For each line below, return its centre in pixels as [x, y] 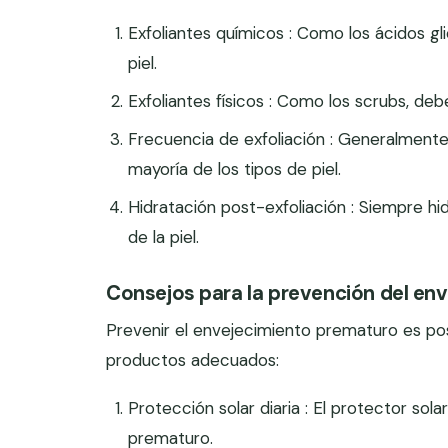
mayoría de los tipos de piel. [235, 169]
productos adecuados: [192, 360]
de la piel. [164, 237]
